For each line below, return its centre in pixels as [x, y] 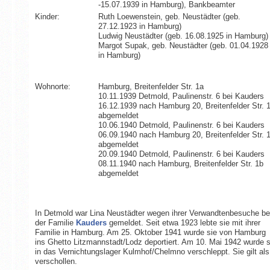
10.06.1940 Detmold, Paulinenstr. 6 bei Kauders [181, 125]
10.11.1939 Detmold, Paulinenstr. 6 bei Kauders [181, 96]
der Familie [55, 222]
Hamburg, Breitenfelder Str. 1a [151, 86]
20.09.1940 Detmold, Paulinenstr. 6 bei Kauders [181, 154]
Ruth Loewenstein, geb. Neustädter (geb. [169, 16]
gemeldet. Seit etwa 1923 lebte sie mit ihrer [184, 222]
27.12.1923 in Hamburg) [140, 26]
